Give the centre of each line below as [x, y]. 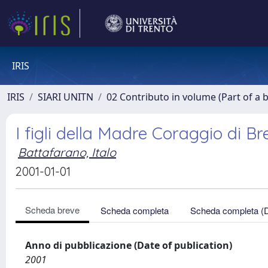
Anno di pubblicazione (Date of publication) [129, 245]
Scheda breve [52, 210]
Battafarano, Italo [67, 152]
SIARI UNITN [66, 97]
